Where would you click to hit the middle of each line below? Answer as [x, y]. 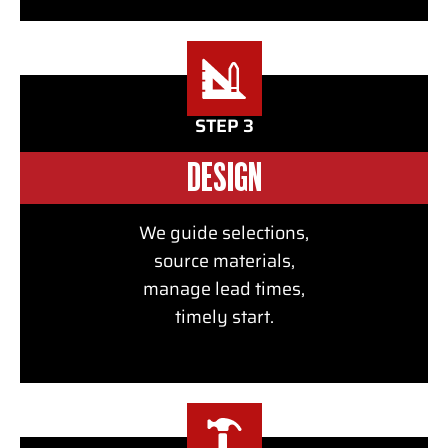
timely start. [224, 317]
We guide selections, [224, 233]
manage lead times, [224, 289]
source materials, [224, 261]
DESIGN [224, 180]
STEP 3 [224, 126]
